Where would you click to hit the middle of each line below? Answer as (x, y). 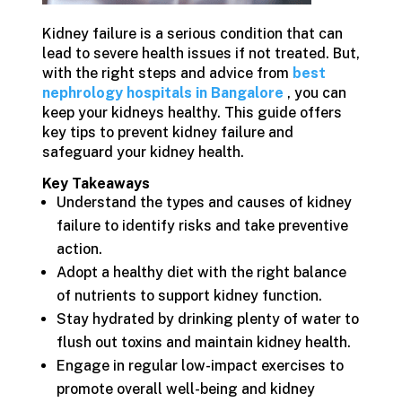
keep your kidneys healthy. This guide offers (192, 113)
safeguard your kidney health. (143, 152)
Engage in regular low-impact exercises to (200, 366)
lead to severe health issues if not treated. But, (201, 53)
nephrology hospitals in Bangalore (162, 93)
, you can (315, 93)
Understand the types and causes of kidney (204, 202)
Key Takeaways (96, 184)
